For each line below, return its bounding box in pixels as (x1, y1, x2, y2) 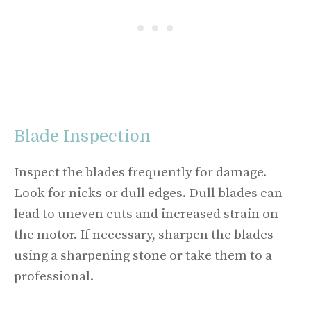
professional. (14, 269, 94, 285)
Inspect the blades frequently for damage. (14, 165, 267, 180)
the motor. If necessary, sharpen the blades (14, 227, 274, 243)
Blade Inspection (14, 126, 151, 146)
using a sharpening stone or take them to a (14, 248, 272, 264)
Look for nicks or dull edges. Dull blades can (14, 185, 283, 201)
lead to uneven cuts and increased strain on (14, 206, 278, 222)
